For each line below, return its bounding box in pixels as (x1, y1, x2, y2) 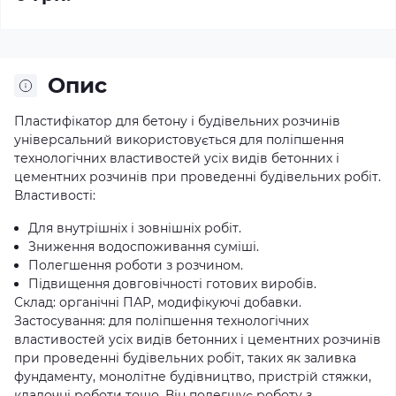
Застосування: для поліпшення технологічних (14, 313, 308, 329)
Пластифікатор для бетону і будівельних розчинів (14, 113, 340, 129)
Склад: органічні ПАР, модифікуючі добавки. (14, 294, 301, 310)
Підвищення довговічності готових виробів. (28, 276, 316, 292)
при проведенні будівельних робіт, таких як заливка (14, 350, 356, 366)
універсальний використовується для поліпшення (14, 132, 344, 148)
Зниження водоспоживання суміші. (28, 239, 259, 255)
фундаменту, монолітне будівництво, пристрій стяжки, (14, 369, 371, 385)
